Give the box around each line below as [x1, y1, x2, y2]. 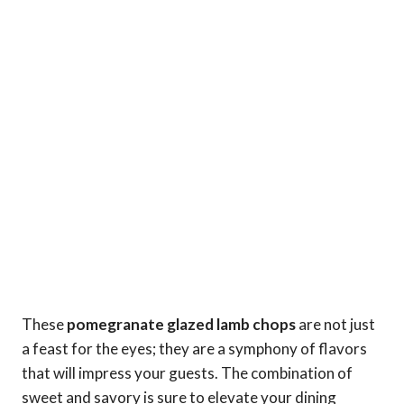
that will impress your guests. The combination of [22, 363, 353, 382]
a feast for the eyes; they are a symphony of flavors [22, 338, 367, 358]
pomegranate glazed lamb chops [67, 314, 296, 334]
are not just [296, 314, 375, 334]
